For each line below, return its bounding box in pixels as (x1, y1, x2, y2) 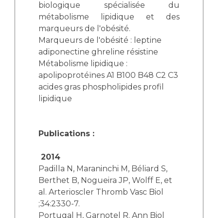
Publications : (38, 129, 94, 138)
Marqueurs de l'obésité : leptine (38, 36, 162, 45)
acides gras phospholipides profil (38, 82, 164, 91)
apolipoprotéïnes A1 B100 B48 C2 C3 (38, 71, 178, 80)
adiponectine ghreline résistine (38, 47, 158, 56)
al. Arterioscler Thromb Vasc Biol (38, 187, 163, 197)
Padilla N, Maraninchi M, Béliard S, (38, 164, 167, 173)
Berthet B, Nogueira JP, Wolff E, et (38, 176, 172, 185)
